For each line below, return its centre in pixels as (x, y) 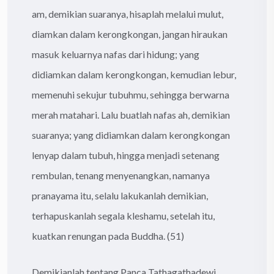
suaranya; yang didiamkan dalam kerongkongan (131, 135)
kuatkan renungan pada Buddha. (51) (108, 235)
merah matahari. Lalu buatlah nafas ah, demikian (131, 114)
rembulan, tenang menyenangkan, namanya (121, 175)
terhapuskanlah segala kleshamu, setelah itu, (123, 215)
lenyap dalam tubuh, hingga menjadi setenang (126, 155)
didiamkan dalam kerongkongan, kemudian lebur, (134, 74)
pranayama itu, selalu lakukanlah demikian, (120, 195)
